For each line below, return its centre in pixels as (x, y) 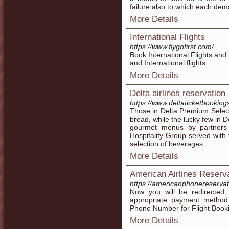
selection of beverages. (167, 144)
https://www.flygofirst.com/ (172, 47)
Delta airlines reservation (178, 93)
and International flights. (169, 63)
